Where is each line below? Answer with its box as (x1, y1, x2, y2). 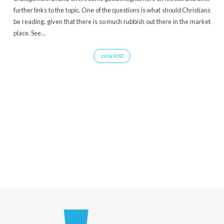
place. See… (13, 29, 45, 37)
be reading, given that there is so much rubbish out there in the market (13, 17, 211, 26)
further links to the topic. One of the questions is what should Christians (13, 6, 211, 14)
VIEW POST (100, 53, 124, 59)
